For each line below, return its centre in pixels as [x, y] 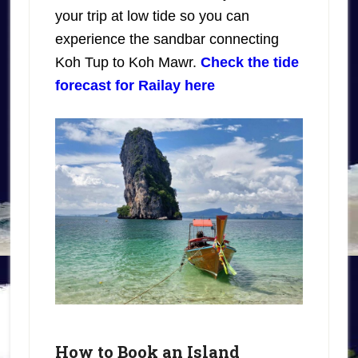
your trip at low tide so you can [152, 16]
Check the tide [249, 62]
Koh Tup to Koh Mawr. [127, 62]
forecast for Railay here [135, 85]
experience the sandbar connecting [167, 39]
